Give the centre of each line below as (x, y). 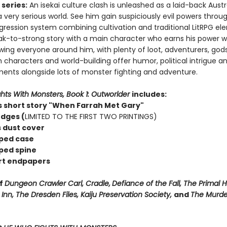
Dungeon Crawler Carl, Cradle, (57, 183)
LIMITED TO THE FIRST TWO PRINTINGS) (91, 117)
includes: (149, 94)
